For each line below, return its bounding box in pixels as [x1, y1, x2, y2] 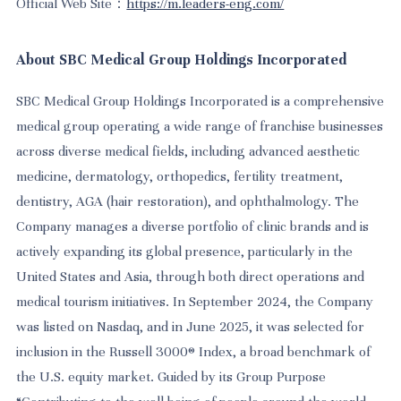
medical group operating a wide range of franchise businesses [16, 117, 384, 134]
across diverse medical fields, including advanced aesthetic [16, 142, 361, 159]
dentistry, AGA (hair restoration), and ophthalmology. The [16, 192, 360, 209]
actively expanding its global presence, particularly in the [16, 243, 354, 260]
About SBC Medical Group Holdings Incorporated [16, 51, 347, 70]
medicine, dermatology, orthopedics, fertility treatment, [16, 167, 344, 184]
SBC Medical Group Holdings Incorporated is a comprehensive [16, 92, 385, 109]
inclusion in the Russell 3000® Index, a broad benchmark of [16, 343, 371, 360]
